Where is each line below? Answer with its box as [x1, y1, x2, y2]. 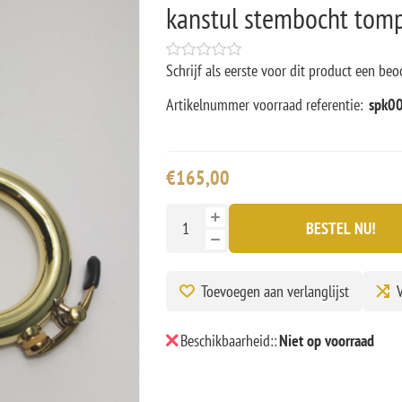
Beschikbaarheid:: [179, 329, 277, 351]
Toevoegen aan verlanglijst [200, 280, 349, 301]
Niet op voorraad [278, 329, 374, 351]
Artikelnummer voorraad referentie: [165, 93, 363, 115]
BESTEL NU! [305, 217, 376, 239]
